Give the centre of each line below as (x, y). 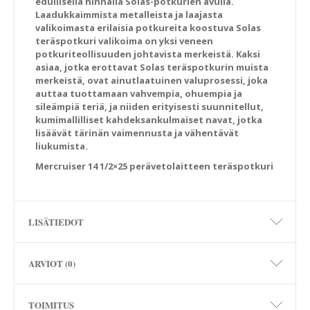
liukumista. (62, 146)
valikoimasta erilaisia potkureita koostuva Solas (148, 28)
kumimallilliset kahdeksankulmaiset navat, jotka (149, 120)
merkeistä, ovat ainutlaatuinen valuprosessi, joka (152, 80)
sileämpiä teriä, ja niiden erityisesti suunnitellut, (149, 107)
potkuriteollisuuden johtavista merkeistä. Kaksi (148, 54)
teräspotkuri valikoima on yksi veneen (124, 41)
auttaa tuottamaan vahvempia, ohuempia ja (139, 93)
